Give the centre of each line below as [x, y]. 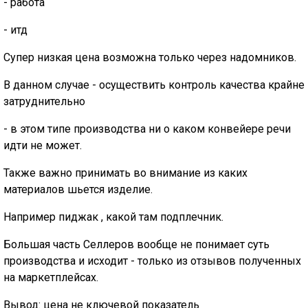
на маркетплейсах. [51, 277]
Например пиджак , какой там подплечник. [113, 217]
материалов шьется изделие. [78, 189]
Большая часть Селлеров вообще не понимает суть [136, 244]
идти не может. [43, 145]
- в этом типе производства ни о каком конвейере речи [147, 129]
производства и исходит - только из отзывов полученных [152, 261]
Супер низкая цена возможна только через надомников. [150, 57]
